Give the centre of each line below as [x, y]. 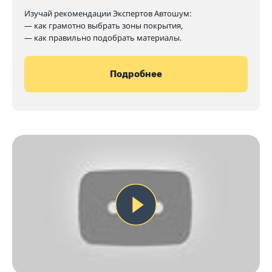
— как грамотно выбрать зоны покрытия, [104, 26]
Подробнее [136, 74]
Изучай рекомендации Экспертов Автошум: [108, 14]
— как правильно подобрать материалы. [103, 38]
